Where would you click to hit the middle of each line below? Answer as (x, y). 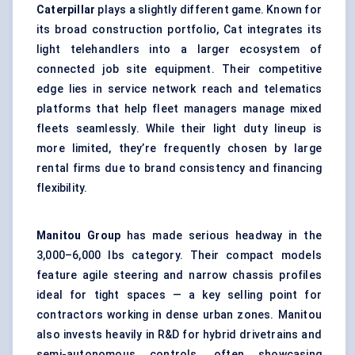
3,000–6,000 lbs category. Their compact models (179, 256)
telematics (293, 89)
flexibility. (62, 188)
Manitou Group (79, 236)
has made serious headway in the (221, 236)
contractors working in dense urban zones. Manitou (179, 315)
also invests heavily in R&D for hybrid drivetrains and (179, 335)
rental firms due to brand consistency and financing (179, 168)
